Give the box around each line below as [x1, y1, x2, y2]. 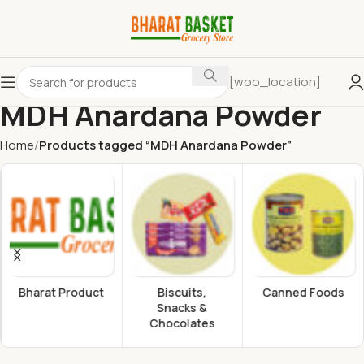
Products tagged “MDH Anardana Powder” [39, 136, 292, 154]
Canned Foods [261, 284, 344, 300]
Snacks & [156, 299, 207, 315]
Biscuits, [157, 284, 206, 300]
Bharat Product [18, 284, 104, 300]
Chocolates [148, 314, 214, 331]
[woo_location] [229, 73, 321, 90]
